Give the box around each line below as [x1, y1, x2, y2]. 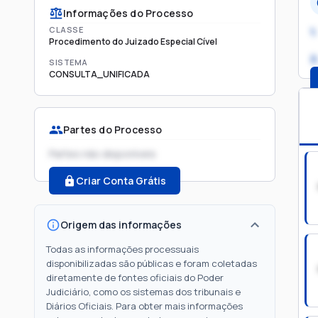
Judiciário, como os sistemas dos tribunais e [46, 285, 241, 298]
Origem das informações [60, 218, 182, 231]
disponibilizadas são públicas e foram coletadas [46, 257, 257, 270]
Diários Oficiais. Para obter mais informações [46, 300, 243, 312]
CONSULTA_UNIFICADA [49, 68, 150, 80]
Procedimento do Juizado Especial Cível [49, 35, 217, 48]
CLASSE [49, 24, 83, 35]
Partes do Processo [63, 123, 163, 136]
